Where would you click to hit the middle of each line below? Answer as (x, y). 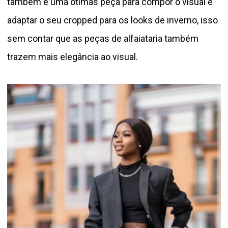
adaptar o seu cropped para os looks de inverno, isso (112, 20)
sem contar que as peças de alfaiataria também (103, 38)
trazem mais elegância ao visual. (73, 56)
